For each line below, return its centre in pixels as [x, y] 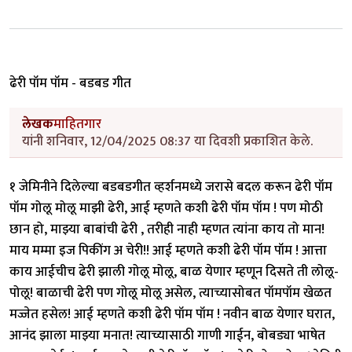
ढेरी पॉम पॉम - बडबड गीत [70, 84]
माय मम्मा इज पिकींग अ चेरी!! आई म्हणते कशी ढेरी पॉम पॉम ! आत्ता [168, 251]
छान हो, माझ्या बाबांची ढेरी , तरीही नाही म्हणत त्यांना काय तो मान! [167, 230]
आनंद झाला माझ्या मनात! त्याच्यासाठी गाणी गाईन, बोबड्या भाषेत [167, 336]
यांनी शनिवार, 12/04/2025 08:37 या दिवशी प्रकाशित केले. [167, 141]
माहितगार [77, 124]
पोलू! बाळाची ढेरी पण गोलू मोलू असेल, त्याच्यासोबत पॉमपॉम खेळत [170, 293]
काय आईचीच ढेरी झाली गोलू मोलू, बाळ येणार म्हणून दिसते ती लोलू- [174, 272]
